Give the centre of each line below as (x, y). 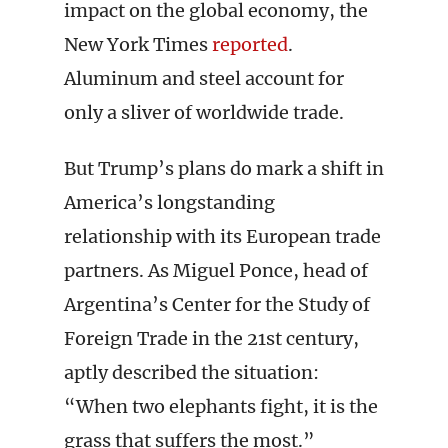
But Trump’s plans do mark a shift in (224, 168)
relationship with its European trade (222, 236)
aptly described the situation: (191, 372)
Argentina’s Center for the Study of (217, 304)
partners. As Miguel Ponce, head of (216, 270)
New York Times (138, 44)
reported (250, 44)
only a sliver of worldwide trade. (204, 112)
